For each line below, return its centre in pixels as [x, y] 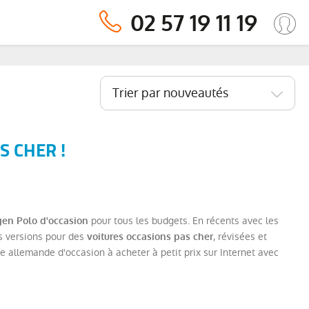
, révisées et [240, 237]
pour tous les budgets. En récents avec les [183, 221]
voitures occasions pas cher [150, 237]
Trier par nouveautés [170, 93]
